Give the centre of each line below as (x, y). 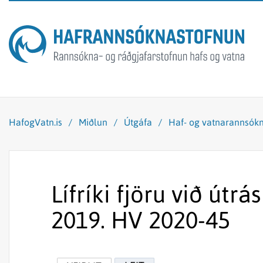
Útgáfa (138, 122)
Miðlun (93, 122)
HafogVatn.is (36, 122)
